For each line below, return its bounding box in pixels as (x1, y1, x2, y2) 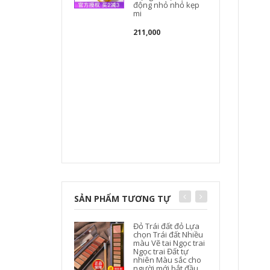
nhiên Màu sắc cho (133, 254, 202, 265)
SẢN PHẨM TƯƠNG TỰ (74, 192, 171, 204)
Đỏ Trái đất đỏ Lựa (133, 220, 200, 231)
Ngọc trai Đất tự (133, 245, 189, 257)
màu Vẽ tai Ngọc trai (133, 237, 206, 248)
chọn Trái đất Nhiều (133, 228, 204, 240)
